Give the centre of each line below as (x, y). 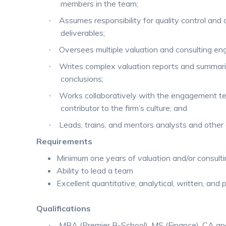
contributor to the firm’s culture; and (124, 108)
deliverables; (83, 33)
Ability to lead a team (95, 171)
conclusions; (82, 79)
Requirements (64, 141)
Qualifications (64, 208)
